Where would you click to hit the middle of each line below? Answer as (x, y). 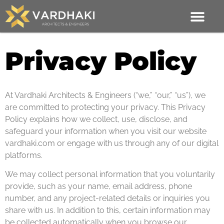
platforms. (24, 155)
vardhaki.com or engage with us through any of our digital (112, 143)
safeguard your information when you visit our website (106, 131)
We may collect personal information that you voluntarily (110, 174)
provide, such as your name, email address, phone (98, 186)
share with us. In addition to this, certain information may (108, 210)
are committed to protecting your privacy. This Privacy (105, 107)
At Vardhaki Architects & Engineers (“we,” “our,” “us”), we (105, 95)
